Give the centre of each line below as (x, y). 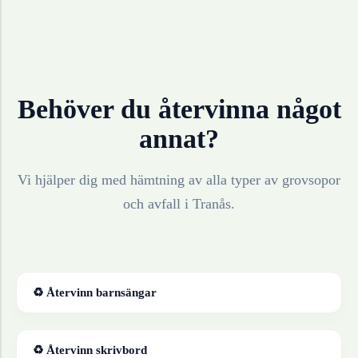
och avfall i (158, 204)
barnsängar (126, 292)
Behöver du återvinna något (179, 109)
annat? (179, 139)
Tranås (212, 204)
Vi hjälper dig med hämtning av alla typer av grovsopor (179, 180)
